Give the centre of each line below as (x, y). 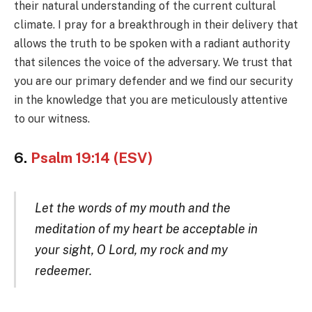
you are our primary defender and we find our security (154, 81)
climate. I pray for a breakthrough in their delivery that (156, 25)
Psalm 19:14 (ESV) (92, 158)
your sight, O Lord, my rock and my (131, 249)
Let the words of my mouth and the (132, 208)
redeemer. (63, 270)
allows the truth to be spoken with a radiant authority (152, 44)
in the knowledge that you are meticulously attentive (151, 100)
